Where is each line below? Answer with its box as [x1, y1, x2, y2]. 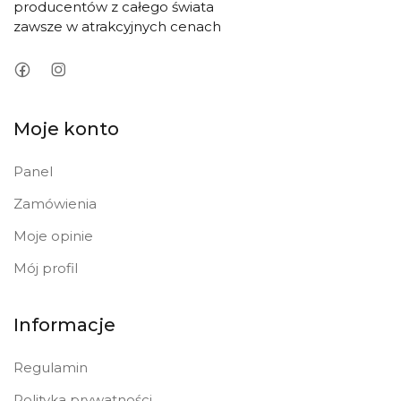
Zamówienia [13, 195, 97, 213]
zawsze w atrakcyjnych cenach [13, 18, 221, 36]
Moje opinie [13, 227, 93, 245]
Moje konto [13, 118, 119, 141]
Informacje [13, 314, 115, 337]
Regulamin [13, 359, 88, 377]
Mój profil [13, 260, 78, 277]
